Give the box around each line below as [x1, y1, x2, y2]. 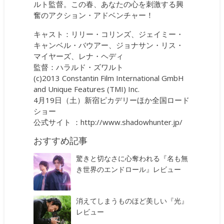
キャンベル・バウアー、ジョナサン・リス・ [33, 39, 184, 50]
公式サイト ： [33, 116, 81, 127]
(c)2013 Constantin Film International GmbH [33, 72, 184, 83]
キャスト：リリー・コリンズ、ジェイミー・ [33, 28, 184, 39]
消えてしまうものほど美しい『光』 [76, 195, 188, 205]
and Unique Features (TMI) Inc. [33, 83, 140, 94]
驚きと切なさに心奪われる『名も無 [76, 153, 188, 163]
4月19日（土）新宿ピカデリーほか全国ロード [33, 94, 190, 105]
